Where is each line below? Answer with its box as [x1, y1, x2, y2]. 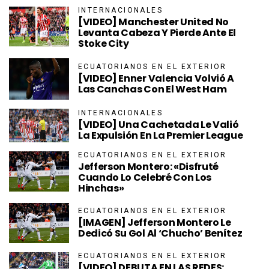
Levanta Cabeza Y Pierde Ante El [78, 26, 237, 40]
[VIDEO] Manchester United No [78, 15, 229, 29]
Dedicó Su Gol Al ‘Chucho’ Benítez [78, 226, 243, 240]
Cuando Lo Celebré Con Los [78, 170, 211, 184]
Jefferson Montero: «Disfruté [78, 159, 219, 174]
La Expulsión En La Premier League [78, 128, 243, 143]
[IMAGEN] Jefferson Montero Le [78, 215, 231, 229]
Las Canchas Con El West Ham [78, 82, 227, 97]
